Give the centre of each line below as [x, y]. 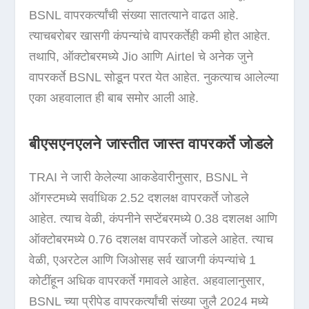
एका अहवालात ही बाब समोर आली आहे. [114, 98]
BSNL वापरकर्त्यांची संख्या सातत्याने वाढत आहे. [134, 16]
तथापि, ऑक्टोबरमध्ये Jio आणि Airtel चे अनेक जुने [141, 57]
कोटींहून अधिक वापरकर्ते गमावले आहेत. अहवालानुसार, [147, 281]
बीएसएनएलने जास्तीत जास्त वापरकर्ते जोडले [151, 144]
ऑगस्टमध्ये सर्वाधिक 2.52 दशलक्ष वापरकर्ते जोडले [139, 198]
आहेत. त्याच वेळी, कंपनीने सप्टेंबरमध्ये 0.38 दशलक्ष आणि [153, 219]
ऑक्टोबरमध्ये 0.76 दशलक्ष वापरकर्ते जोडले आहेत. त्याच [151, 240]
